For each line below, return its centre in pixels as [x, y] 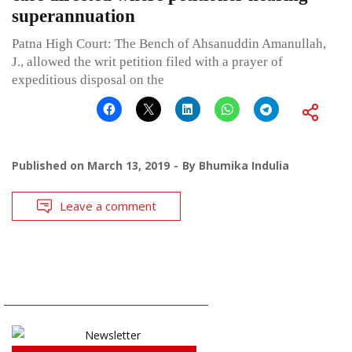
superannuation [73, 16]
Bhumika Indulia [244, 165]
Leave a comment [108, 205]
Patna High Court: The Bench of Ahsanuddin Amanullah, [169, 43]
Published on [49, 165]
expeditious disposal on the [88, 79]
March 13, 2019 [128, 165]
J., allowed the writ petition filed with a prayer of [147, 61]
